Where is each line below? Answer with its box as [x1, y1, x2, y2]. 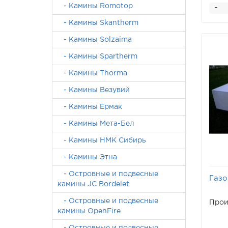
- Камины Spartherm [58, 53, 137, 60]
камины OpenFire [58, 208, 121, 214]
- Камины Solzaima [58, 37, 132, 43]
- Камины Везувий [58, 87, 130, 93]
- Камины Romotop [58, 3, 133, 9]
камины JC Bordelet [58, 181, 129, 187]
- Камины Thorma [58, 70, 127, 76]
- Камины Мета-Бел [58, 121, 134, 127]
